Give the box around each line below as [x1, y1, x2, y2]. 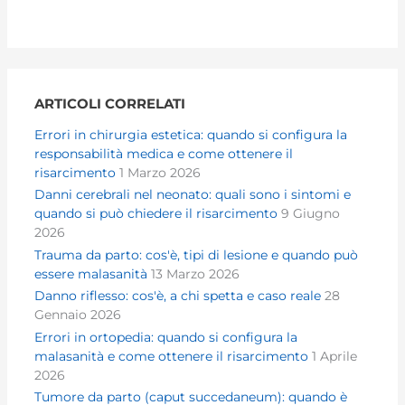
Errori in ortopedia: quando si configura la [34, 328, 298, 345]
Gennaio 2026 [34, 306, 122, 324]
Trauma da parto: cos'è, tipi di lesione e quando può [34, 246, 359, 263]
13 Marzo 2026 [147, 265, 240, 282]
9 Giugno [278, 205, 341, 222]
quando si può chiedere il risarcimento [34, 205, 278, 222]
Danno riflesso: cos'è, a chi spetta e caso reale [34, 287, 322, 305]
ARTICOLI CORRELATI [34, 94, 186, 112]
